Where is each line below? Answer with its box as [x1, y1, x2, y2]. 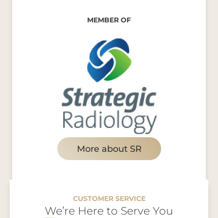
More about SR [76, 142, 142, 154]
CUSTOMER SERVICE [73, 193, 145, 203]
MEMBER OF [87, 15, 131, 24]
